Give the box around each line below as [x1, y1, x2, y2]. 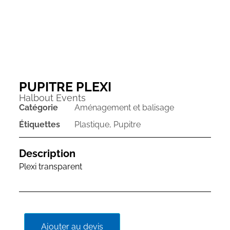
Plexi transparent [18, 161, 82, 171]
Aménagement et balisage [74, 102, 174, 112]
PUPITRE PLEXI [18, 79, 111, 94]
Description [18, 147, 75, 160]
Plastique [74, 119, 109, 129]
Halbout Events [18, 92, 86, 103]
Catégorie [18, 102, 58, 112]
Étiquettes [18, 119, 60, 129]
